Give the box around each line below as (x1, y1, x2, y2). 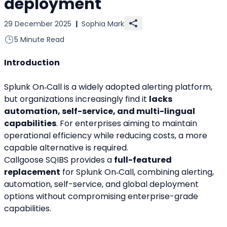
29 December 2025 (4, 19, 71, 29)
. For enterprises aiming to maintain (56, 118, 197, 130)
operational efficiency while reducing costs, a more (4, 130, 207, 142)
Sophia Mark (82, 19, 124, 29)
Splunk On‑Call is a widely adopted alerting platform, (4, 81, 212, 93)
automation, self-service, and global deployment (4, 178, 199, 191)
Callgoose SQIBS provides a (4, 154, 114, 166)
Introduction (4, 57, 60, 69)
